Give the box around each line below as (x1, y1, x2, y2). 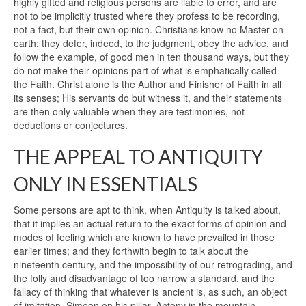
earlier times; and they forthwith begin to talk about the (14, 244, 249, 258)
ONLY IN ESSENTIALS (14, 172, 197, 196)
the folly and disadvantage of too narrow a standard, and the (14, 271, 275, 286)
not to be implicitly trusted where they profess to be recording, (14, 9, 280, 23)
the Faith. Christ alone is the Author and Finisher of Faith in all (14, 77, 281, 92)
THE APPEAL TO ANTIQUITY (14, 145, 263, 169)
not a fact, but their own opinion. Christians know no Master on (14, 23, 283, 37)
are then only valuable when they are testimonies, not (14, 105, 245, 119)
